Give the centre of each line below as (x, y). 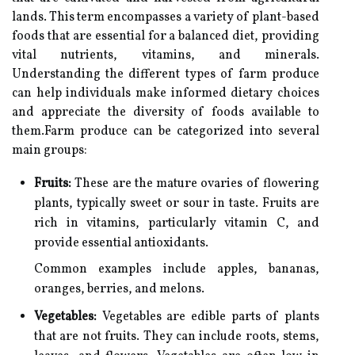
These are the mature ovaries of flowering (195, 184)
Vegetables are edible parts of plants (208, 317)
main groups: (50, 151)
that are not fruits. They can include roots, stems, (177, 337)
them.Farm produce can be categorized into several (166, 132)
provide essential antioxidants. (121, 243)
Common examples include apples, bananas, (177, 269)
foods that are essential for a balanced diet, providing (166, 36)
